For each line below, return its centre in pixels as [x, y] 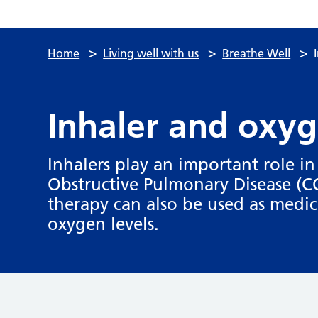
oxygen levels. [104, 224]
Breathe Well [257, 53]
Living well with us [151, 53]
